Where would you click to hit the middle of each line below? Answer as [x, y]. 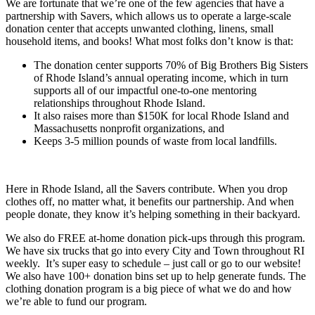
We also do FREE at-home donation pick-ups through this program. [155, 238]
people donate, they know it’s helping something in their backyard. [153, 214]
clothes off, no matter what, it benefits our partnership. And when [150, 202]
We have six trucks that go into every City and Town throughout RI [155, 251]
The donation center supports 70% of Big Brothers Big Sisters [171, 65]
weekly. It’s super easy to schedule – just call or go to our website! [153, 264]
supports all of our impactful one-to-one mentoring [145, 91]
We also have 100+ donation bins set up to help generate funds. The [156, 276]
